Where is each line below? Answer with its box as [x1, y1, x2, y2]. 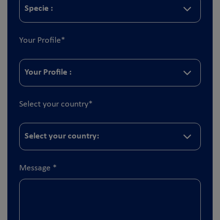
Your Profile [19, 36, 61, 45]
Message [19, 164, 53, 172]
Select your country [19, 100, 88, 109]
